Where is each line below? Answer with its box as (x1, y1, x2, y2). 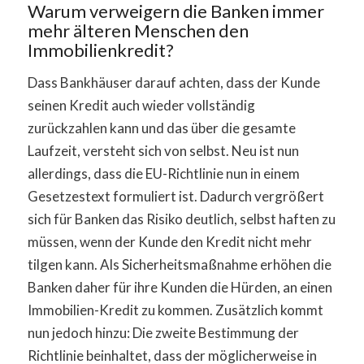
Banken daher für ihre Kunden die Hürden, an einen (27, 279, 332, 297)
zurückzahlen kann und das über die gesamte (27, 119, 296, 137)
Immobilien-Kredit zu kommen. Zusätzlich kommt (27, 301, 323, 319)
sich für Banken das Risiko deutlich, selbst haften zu (27, 210, 336, 228)
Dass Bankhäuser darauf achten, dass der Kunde (27, 74, 320, 92)
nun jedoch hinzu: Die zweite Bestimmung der (27, 324, 299, 342)
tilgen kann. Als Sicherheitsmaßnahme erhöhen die (27, 256, 331, 274)
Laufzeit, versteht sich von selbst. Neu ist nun (27, 142, 299, 160)
